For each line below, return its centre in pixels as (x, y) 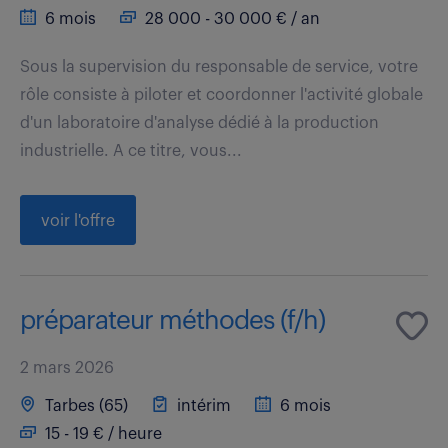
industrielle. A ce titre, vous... (131, 150)
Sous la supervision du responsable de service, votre (219, 66)
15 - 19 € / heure (101, 433)
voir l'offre (78, 220)
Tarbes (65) (84, 405)
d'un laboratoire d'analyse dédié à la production (199, 122)
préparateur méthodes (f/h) (172, 320)
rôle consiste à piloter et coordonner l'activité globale (221, 94)
